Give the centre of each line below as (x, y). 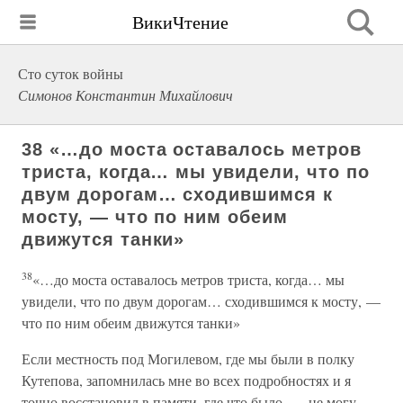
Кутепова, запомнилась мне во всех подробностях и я (186, 380)
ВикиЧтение (180, 22)
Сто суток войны (71, 73)
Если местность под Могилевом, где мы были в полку (188, 358)
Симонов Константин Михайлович (125, 95)
